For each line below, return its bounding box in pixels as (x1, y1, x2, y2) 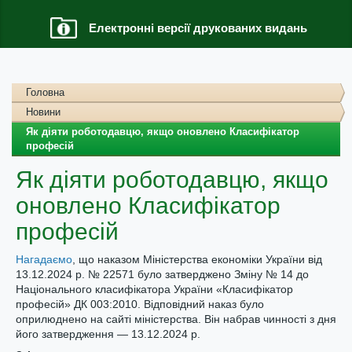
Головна (26, 86, 64, 98)
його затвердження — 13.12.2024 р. (16, 328, 200, 340)
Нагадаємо (16, 253, 72, 266)
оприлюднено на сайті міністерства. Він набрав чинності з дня (16, 313, 336, 325)
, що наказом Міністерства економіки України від (72, 253, 322, 266)
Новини (26, 106, 60, 118)
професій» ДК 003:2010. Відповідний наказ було (16, 298, 264, 310)
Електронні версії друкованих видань (88, 21, 307, 35)
